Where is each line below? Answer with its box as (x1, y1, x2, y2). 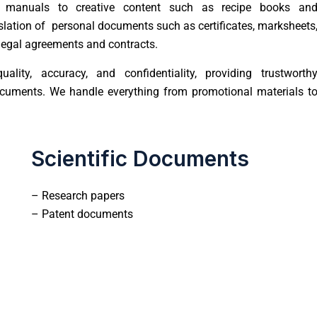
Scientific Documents (31, 145, 249, 171)
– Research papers (31, 188, 125, 202)
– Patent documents (31, 207, 133, 221)
